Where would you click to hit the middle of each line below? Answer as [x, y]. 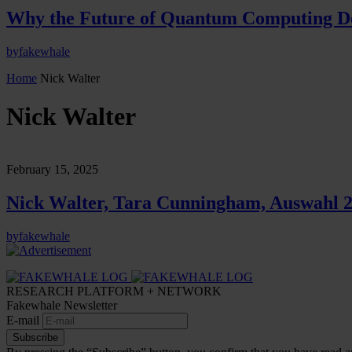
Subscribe [35, 337]
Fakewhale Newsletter [62, 305]
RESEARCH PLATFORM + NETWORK [114, 291]
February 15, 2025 [52, 169]
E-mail [24, 320]
